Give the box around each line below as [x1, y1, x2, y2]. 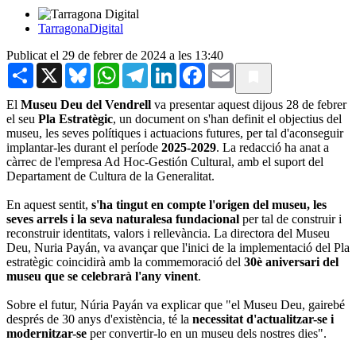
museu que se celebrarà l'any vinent [6, 269, 198, 283]
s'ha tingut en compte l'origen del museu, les [91, 197, 327, 211]
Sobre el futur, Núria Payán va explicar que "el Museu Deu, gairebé [6, 297, 345, 311]
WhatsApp [119, 61, 173, 75]
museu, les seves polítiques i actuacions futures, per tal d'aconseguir [6, 126, 343, 140]
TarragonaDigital [38, 21, 123, 35]
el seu [6, 111, 38, 126]
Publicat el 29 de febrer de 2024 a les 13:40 [6, 48, 223, 62]
